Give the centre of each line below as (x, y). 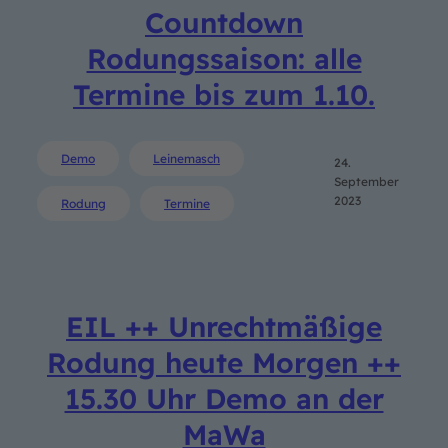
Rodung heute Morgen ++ (224, 363)
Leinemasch (186, 158)
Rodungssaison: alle (224, 58)
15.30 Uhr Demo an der (224, 399)
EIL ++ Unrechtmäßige (224, 327)
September (367, 181)
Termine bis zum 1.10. (224, 94)
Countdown (224, 22)
